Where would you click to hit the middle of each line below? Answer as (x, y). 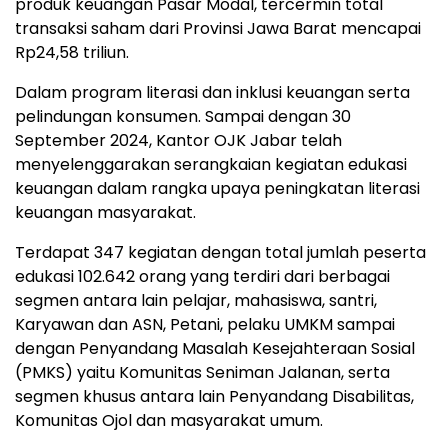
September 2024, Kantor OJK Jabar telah (178, 141)
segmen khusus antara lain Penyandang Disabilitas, (214, 397)
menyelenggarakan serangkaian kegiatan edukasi (211, 165)
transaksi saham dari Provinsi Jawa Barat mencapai (218, 29)
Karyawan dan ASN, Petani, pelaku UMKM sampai (205, 325)
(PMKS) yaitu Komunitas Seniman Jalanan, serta (202, 373)
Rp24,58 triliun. (72, 53)
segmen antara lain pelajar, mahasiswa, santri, (196, 301)
